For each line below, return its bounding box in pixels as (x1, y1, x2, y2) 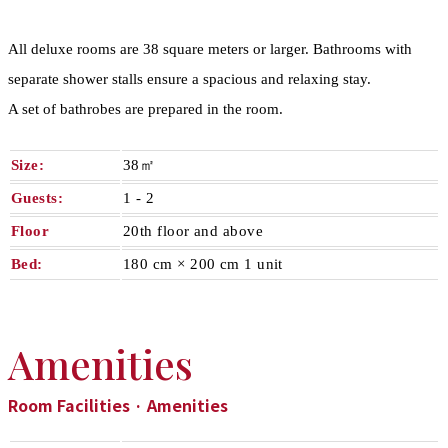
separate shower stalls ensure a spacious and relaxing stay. (8, 71, 371, 88)
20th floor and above (123, 223, 263, 240)
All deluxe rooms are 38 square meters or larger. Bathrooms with (8, 41, 412, 58)
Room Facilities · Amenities (8, 392, 228, 417)
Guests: (11, 190, 64, 207)
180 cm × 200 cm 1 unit (123, 256, 283, 273)
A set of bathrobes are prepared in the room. (8, 101, 283, 118)
